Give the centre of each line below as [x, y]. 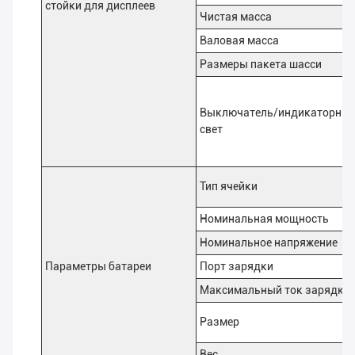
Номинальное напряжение [269, 243]
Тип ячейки [229, 187]
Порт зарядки [237, 267]
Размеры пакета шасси [261, 65]
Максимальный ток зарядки [275, 290]
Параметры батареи [98, 267]
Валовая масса [239, 41]
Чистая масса [236, 17]
